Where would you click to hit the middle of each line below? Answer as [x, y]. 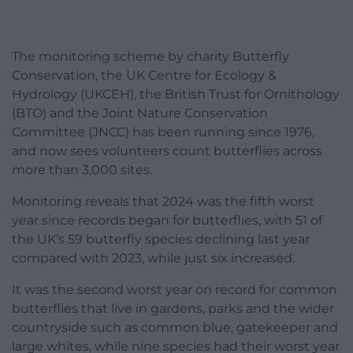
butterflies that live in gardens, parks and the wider [173, 308]
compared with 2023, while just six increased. [153, 258]
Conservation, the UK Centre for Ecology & [144, 75]
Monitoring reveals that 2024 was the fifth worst [163, 201]
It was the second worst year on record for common [175, 289]
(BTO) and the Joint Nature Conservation [140, 113]
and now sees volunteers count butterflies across [167, 150]
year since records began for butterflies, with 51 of [167, 220]
